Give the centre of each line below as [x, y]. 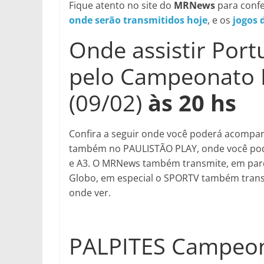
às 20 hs [192, 103]
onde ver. [90, 193]
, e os [220, 20]
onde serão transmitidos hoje [138, 20]
